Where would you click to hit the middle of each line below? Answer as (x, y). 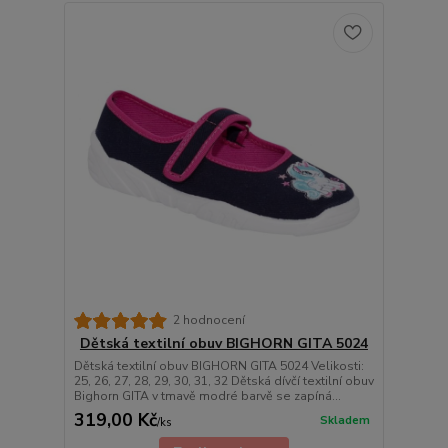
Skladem (344, 421)
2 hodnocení (208, 320)
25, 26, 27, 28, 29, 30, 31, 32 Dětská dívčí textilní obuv (223, 380)
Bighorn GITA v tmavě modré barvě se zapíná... (207, 395)
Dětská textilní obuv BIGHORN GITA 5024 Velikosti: (218, 365)
